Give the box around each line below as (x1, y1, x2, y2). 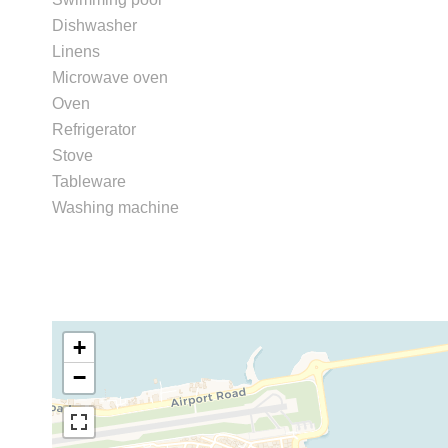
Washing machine (52, 199, 179, 216)
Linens (52, 43, 100, 60)
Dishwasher (52, 17, 137, 34)
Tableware (52, 173, 126, 190)
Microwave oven (52, 69, 168, 86)
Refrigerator (52, 121, 136, 138)
